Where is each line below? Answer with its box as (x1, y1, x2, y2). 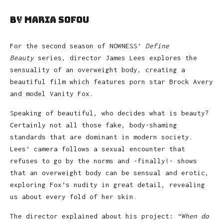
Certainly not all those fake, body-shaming (10, 120, 177, 129)
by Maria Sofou (10, 13, 89, 25)
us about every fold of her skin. (10, 192, 137, 201)
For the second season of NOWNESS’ (10, 41, 145, 50)
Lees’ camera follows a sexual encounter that (10, 144, 185, 153)
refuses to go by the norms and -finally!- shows (10, 156, 197, 165)
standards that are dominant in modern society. (10, 132, 193, 141)
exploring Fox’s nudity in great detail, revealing (10, 180, 205, 189)
